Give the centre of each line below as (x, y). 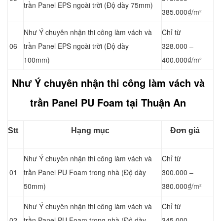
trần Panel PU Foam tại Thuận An (108, 102)
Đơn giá (185, 130)
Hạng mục (90, 130)
